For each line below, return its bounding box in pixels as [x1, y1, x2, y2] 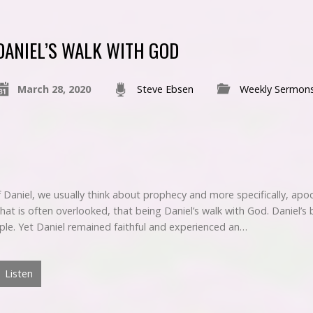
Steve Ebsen [136, 82, 194, 96]
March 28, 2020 [17, 82, 91, 96]
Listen [2, 266, 33, 280]
